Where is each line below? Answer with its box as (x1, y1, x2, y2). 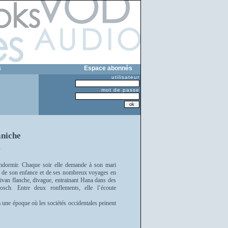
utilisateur (111, 74, 139, 80)
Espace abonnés (84, 64, 132, 72)
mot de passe (101, 87, 139, 93)
